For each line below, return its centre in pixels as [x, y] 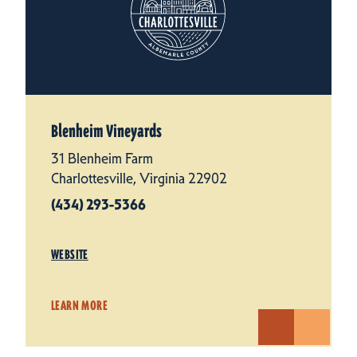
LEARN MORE [79, 306]
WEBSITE [70, 255]
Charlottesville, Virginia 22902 [139, 179]
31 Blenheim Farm [102, 159]
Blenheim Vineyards [106, 132]
